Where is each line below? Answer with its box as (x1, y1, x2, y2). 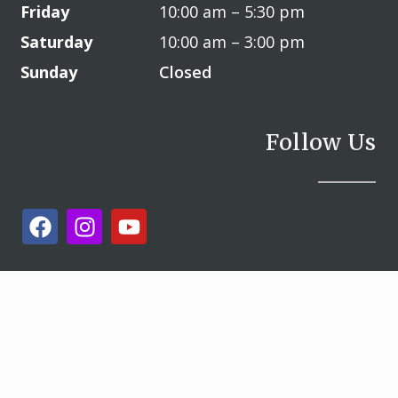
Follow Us (266, 128, 376, 157)
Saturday (20, 31, 92, 53)
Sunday (20, 61, 77, 84)
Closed (159, 61, 211, 84)
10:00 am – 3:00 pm (159, 31, 305, 53)
